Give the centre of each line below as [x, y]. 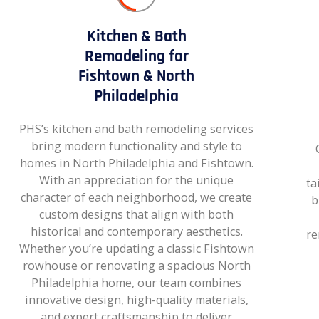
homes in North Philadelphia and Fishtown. [136, 163]
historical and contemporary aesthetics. [136, 231]
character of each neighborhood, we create [137, 197]
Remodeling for [136, 56]
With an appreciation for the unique [137, 180]
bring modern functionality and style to [136, 146]
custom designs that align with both [137, 214]
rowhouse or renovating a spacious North [136, 265]
